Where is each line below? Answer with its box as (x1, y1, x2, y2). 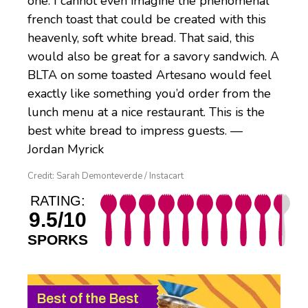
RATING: (30, 193, 85, 209)
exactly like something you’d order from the (27, 85, 271, 102)
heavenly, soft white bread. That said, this (27, 30, 254, 47)
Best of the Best (36, 291, 139, 307)
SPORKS (27, 232, 88, 248)
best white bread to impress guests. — (27, 122, 243, 140)
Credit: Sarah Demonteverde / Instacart (27, 170, 184, 183)
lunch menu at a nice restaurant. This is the (27, 104, 265, 121)
